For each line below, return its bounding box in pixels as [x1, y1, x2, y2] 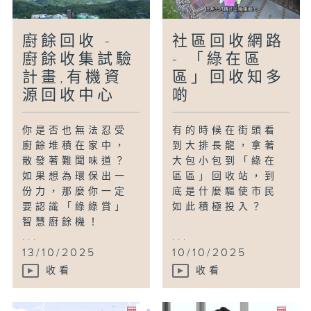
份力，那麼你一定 [22, 186, 128, 198]
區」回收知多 [172, 69, 285, 87]
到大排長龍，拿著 [172, 140, 278, 152]
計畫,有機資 [22, 69, 124, 87]
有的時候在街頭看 [172, 125, 278, 137]
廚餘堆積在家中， [22, 140, 128, 152]
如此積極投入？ [172, 201, 265, 213]
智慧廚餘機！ [22, 217, 102, 228]
